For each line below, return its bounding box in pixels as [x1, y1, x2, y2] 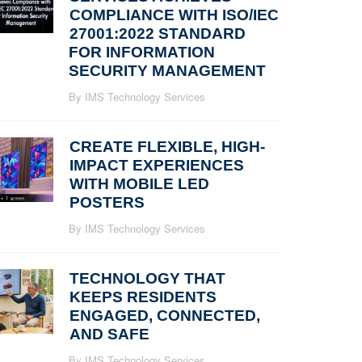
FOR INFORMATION [69, 44, 215, 61]
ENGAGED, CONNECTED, [69, 307, 260, 324]
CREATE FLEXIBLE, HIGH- [69, 138, 265, 155]
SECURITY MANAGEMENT [69, 62, 266, 79]
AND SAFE [69, 326, 149, 343]
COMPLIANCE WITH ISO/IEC [69, 6, 279, 23]
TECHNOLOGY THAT [69, 270, 225, 287]
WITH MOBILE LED [69, 175, 209, 192]
